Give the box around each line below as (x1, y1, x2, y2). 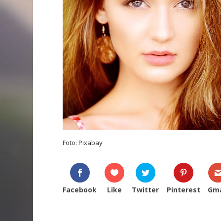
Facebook (63, 185, 97, 195)
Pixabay (78, 138, 103, 147)
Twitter (132, 185, 159, 195)
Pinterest (166, 185, 200, 195)
